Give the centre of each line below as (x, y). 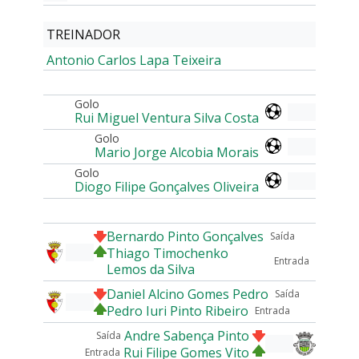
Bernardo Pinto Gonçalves (185, 236)
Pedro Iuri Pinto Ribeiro (177, 311)
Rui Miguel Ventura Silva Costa (167, 118)
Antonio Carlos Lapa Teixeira (134, 60)
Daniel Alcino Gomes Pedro (188, 294)
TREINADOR (83, 34)
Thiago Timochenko (167, 253)
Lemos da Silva (151, 269)
